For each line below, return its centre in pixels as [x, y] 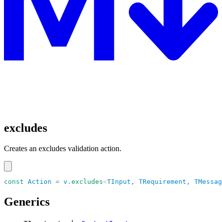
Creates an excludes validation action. [63, 149]
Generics [27, 202]
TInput [119, 182]
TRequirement [161, 182]
